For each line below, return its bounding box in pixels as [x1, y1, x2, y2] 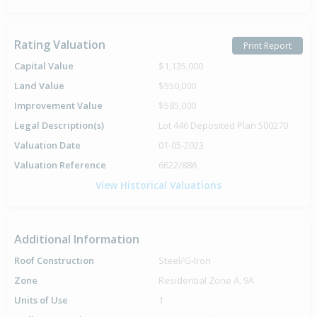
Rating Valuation [14, 37, 105, 53]
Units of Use [14, 294, 68, 307]
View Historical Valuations [96, 178, 221, 192]
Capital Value [14, 59, 74, 73]
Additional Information [14, 231, 139, 248]
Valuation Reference [14, 158, 106, 172]
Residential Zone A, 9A [158, 274, 254, 287]
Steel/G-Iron [158, 254, 211, 267]
